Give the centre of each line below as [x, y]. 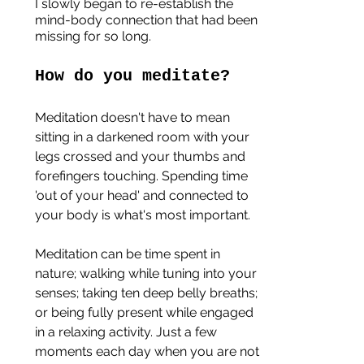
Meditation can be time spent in [129, 253]
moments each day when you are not [149, 351]
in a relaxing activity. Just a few [128, 331]
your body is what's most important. [144, 214]
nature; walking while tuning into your [147, 273]
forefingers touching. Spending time [143, 175]
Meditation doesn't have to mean [134, 117]
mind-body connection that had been [148, 19]
